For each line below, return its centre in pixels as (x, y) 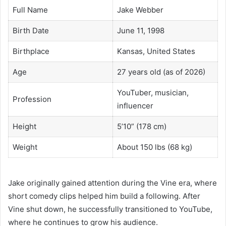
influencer (135, 105)
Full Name (30, 10)
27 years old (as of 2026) (161, 72)
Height (24, 126)
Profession (32, 99)
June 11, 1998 (140, 30)
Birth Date (31, 30)
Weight (25, 147)
